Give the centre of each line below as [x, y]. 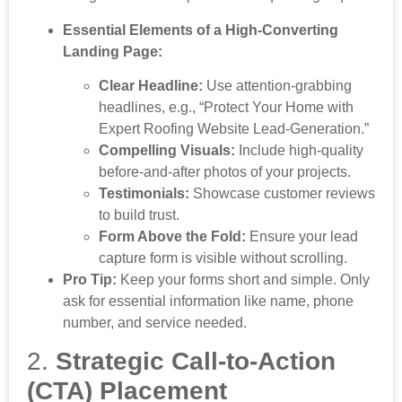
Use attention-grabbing [277, 85]
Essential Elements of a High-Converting [201, 30]
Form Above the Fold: [172, 236]
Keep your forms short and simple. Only [243, 279]
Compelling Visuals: [167, 150]
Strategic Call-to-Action [196, 362]
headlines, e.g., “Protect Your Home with [226, 107]
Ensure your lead [302, 236]
